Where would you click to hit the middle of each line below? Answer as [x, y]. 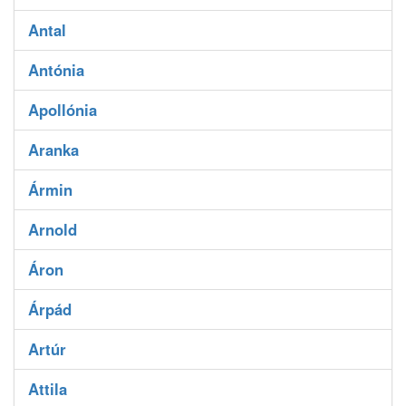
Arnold [53, 230]
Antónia [56, 70]
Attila [48, 389]
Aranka [53, 150]
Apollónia [63, 110]
